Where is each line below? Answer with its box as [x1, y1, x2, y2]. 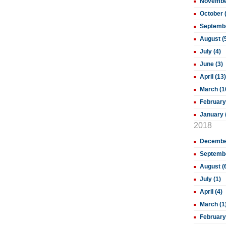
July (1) [200, 176, 221, 183]
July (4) [200, 48, 221, 55]
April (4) [200, 188, 222, 195]
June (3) [200, 61, 223, 68]
